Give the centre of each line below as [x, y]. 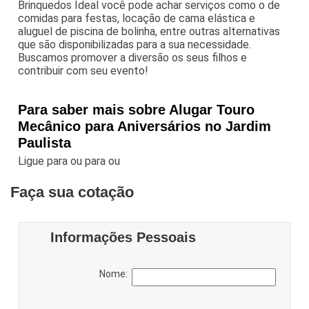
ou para [90, 161]
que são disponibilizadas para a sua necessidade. [135, 44]
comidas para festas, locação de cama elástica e [137, 18]
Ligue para [44, 161]
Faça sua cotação [72, 192]
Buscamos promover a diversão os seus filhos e [133, 57]
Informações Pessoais [123, 237]
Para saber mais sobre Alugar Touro [137, 109]
